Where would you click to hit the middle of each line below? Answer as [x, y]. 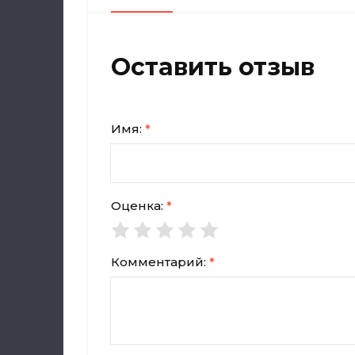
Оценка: [139, 206]
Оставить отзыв [213, 67]
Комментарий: [160, 262]
